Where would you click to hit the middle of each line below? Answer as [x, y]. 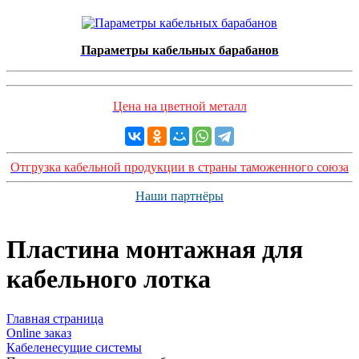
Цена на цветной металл [179, 106]
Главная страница [55, 318]
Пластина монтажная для [155, 250]
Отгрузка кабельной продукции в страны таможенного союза [179, 167]
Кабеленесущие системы [74, 347]
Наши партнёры [179, 196]
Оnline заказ [39, 333]
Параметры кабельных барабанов [179, 50]
